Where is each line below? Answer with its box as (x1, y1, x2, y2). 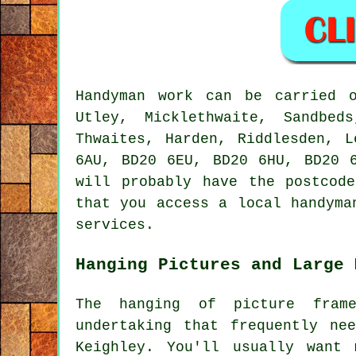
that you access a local (75, 195, 291, 211)
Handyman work (75, 87, 194, 104)
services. (75, 216, 154, 233)
